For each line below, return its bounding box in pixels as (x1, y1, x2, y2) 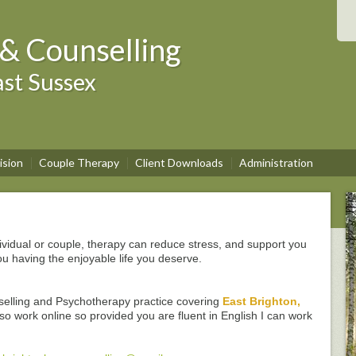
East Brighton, (222, 295, 300, 308)
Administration (239, 156, 313, 169)
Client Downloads (135, 156, 223, 169)
